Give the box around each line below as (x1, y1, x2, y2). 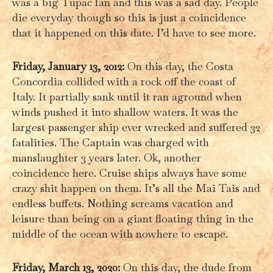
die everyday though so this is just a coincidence (12, 10, 246, 24)
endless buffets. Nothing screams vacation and (12, 196, 233, 210)
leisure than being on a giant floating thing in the (12, 211, 253, 225)
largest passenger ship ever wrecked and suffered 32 (12, 119, 260, 134)
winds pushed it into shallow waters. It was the (12, 104, 238, 119)
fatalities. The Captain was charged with (12, 135, 209, 149)
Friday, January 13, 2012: (12, 58, 124, 73)
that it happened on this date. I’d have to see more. (12, 25, 256, 40)
